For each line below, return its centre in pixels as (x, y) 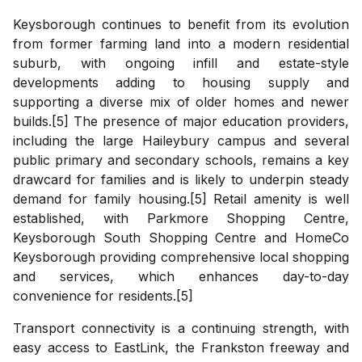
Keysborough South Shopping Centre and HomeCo (181, 237)
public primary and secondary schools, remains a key (181, 160)
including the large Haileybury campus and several (181, 140)
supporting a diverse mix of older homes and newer (181, 101)
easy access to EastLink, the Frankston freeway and (181, 347)
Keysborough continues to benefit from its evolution (181, 24)
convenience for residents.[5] (103, 295)
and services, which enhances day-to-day (181, 276)
